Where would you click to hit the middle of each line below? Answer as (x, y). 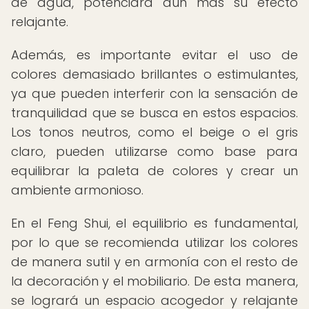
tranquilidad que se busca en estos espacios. (154, 113)
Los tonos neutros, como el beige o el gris (154, 132)
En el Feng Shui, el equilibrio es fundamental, (154, 223)
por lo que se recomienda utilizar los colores (154, 242)
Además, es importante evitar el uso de (154, 55)
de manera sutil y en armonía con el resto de (154, 262)
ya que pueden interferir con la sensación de (154, 93)
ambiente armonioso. (77, 190)
